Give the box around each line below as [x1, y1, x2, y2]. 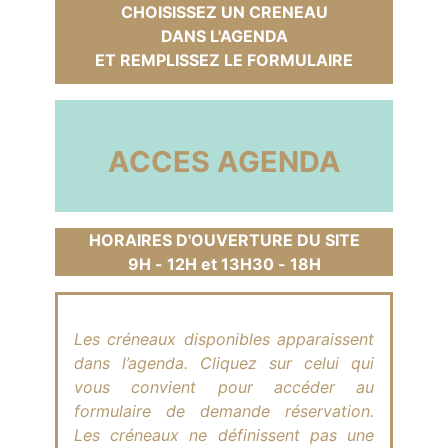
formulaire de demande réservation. [74, 401, 374, 422]
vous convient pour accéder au [74, 377, 374, 398]
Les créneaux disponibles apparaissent [74, 329, 374, 350]
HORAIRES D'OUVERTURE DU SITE [88, 229, 360, 250]
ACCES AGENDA [107, 143, 341, 179]
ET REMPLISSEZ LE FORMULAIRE [95, 49, 353, 70]
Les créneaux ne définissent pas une [74, 425, 374, 446]
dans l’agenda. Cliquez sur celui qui [74, 353, 374, 374]
